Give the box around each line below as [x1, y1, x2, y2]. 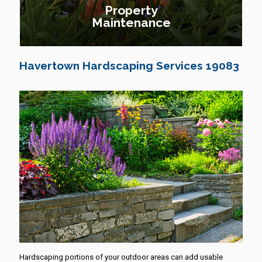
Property [104, 3, 158, 18]
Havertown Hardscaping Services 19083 [19, 59, 239, 72]
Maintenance [91, 15, 171, 30]
